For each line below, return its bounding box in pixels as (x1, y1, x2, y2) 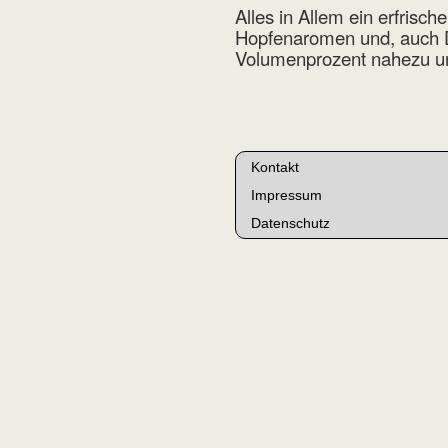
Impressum (251, 187, 323, 204)
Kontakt (251, 159, 300, 176)
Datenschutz (251, 215, 331, 232)
